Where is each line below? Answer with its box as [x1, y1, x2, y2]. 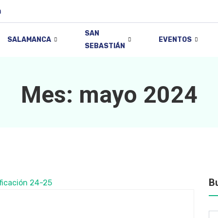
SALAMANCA [7, 36, 51, 44]
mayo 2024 [78, 81, 198, 109]
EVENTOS [158, 36, 192, 44]
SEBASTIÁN [84, 42, 125, 50]
